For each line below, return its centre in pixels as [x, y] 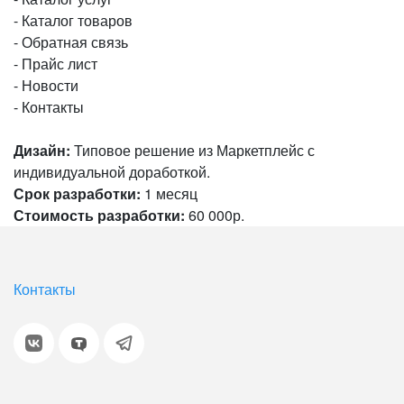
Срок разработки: [77, 193]
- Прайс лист [55, 64]
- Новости [46, 85]
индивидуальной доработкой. [112, 172]
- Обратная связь [71, 42]
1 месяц [169, 193]
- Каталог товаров [73, 20]
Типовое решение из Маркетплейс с [193, 150]
